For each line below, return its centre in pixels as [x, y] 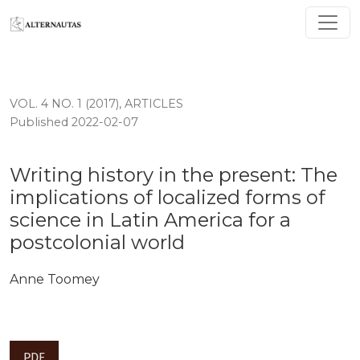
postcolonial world [97, 243]
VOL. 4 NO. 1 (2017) [64, 104]
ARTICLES [154, 104]
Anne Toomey [55, 280]
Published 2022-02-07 [74, 123]
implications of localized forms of [168, 198]
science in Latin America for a [150, 220]
